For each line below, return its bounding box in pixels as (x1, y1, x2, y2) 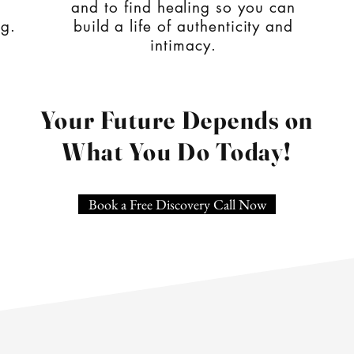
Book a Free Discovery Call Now (88, 195, 266, 213)
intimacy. (150, 36, 217, 55)
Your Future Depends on (40, 105, 314, 135)
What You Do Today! (62, 137, 292, 167)
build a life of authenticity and (73, 17, 294, 36)
